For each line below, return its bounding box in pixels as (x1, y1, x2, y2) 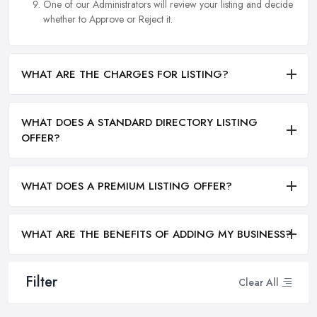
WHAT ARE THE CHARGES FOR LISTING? (21, 66, 229, 82)
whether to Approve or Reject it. (43, 12, 173, 27)
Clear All (238, 275, 279, 289)
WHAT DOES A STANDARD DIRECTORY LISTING (21, 114, 258, 130)
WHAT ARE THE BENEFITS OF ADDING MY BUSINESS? (21, 226, 292, 243)
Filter (25, 272, 57, 293)
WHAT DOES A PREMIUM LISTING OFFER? (21, 178, 232, 195)
